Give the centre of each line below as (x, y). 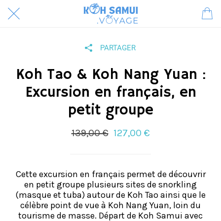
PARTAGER (118, 48)
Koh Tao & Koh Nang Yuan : (110, 75)
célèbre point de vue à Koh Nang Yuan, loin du (110, 205)
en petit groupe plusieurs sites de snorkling (110, 184)
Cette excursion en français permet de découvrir (110, 174)
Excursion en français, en (110, 92)
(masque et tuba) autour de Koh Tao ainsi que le (110, 195)
